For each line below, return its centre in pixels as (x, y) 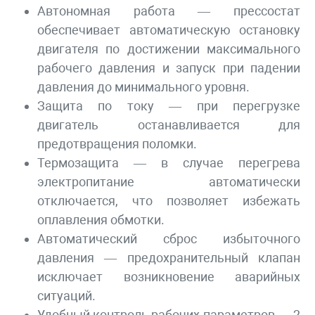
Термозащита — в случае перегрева (169, 163)
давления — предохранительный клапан (169, 258)
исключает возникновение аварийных (169, 277)
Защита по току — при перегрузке (169, 106)
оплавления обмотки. (101, 220)
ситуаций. (66, 296)
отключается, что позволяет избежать (169, 201)
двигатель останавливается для (169, 125)
